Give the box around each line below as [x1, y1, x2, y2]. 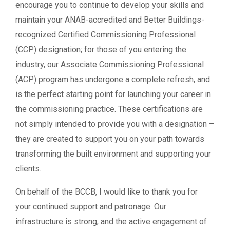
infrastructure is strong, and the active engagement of [15, 216, 207, 226]
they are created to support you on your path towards [15, 133, 204, 144]
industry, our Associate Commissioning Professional [15, 59, 204, 69]
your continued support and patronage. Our [15, 201, 166, 212]
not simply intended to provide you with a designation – [15, 119, 214, 129]
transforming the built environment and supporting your [15, 148, 211, 159]
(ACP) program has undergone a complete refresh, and [15, 74, 210, 84]
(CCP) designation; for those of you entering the [15, 44, 186, 54]
